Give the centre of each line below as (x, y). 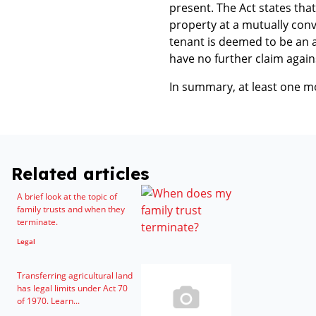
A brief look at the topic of (67, 196)
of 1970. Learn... (48, 301)
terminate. (37, 222)
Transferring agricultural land (75, 275)
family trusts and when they (71, 209)
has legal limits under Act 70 (72, 288)
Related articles (80, 174)
